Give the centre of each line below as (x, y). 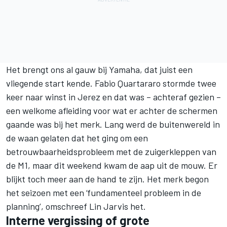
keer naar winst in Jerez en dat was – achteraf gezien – (113, 97)
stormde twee (188, 83)
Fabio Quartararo (128, 83)
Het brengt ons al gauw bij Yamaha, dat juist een (99, 69)
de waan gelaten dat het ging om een (77, 138)
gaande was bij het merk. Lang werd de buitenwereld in (113, 124)
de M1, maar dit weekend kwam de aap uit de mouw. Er (112, 165)
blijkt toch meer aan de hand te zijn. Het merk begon (107, 179)
